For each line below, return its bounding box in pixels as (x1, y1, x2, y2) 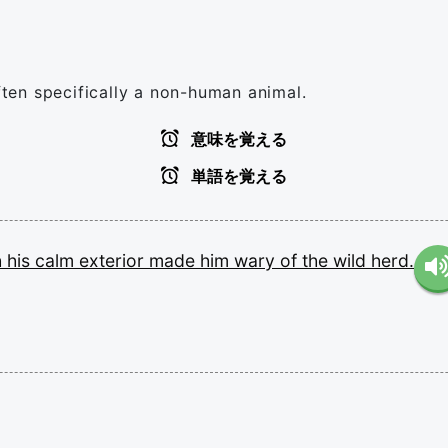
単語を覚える (187, 168, 287, 185)
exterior (79, 250, 149, 271)
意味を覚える (187, 131, 287, 148)
